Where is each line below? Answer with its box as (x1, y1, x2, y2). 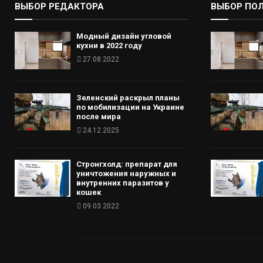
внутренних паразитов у (76, 178, 169, 187)
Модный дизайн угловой (76, 32, 171, 41)
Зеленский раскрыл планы (76, 93, 180, 102)
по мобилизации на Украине (76, 102, 184, 112)
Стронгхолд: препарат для (76, 159, 177, 168)
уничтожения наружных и (76, 168, 176, 178)
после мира (76, 112, 121, 121)
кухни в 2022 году (76, 41, 142, 50)
